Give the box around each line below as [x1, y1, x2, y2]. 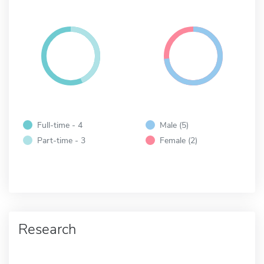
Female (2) [160, 134, 197, 146]
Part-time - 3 [37, 134, 85, 146]
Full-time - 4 [37, 118, 82, 131]
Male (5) [160, 118, 189, 131]
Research [18, 219, 76, 239]
